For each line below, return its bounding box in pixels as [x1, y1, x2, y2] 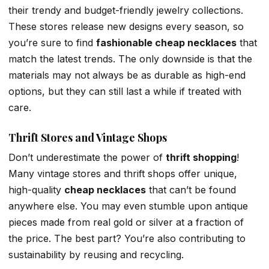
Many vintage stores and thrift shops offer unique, [8, 167, 237, 180]
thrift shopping [166, 151, 237, 163]
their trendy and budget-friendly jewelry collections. [8, 4, 243, 17]
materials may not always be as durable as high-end [8, 69, 246, 82]
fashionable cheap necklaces [96, 37, 237, 49]
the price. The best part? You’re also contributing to [8, 232, 246, 244]
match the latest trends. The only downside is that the [8, 53, 252, 65]
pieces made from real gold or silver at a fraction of [8, 216, 244, 228]
